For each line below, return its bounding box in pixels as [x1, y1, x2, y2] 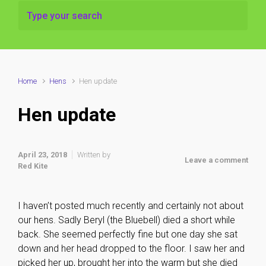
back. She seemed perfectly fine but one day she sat [18, 229, 237, 240]
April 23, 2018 [18, 150, 67, 159]
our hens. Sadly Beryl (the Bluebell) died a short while [18, 214, 235, 226]
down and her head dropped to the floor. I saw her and [18, 243, 245, 254]
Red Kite [18, 161, 48, 170]
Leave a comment [185, 156, 248, 164]
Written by [77, 150, 110, 159]
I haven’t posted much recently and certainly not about [18, 200, 243, 211]
